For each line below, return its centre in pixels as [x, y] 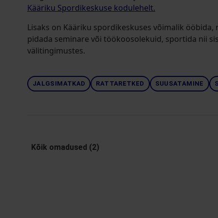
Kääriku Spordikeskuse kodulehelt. [91, 8]
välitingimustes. [56, 51]
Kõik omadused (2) [65, 147]
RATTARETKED [120, 83]
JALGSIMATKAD [59, 83]
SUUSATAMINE [179, 83]
